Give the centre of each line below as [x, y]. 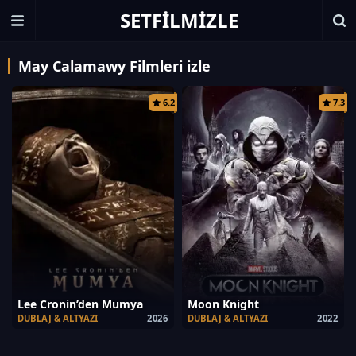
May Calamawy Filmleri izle [114, 66]
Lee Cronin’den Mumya [80, 304]
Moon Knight [223, 304]
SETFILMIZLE [179, 20]
